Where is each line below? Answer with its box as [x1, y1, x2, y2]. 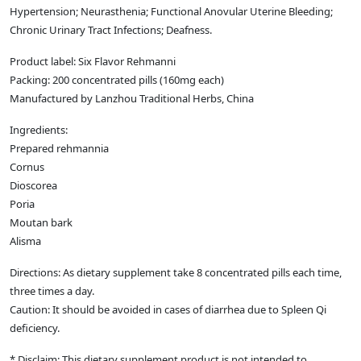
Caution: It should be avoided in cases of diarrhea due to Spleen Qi [10, 302, 326, 317]
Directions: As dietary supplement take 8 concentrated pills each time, [10, 265, 342, 280]
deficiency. [10, 321, 60, 336]
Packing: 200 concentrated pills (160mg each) [10, 73, 224, 88]
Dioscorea [10, 178, 57, 193]
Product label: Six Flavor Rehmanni [10, 54, 176, 69]
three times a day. [10, 284, 94, 299]
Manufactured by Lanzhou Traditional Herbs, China [10, 91, 254, 106]
